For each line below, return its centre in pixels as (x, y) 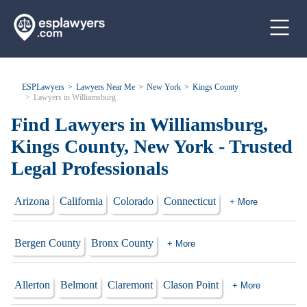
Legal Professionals (90, 168)
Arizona (32, 201)
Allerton (32, 285)
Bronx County (122, 243)
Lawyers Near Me (106, 87)
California (81, 201)
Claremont (130, 285)
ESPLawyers (43, 87)
